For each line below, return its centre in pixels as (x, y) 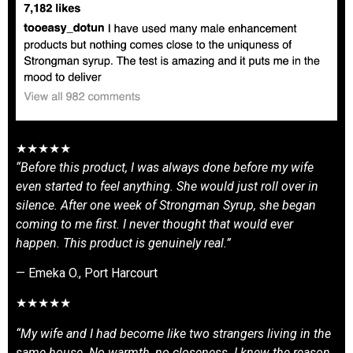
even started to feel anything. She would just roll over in (167, 186)
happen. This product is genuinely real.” (123, 243)
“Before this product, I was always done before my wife (165, 167)
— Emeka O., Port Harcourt (88, 273)
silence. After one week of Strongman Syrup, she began (166, 205)
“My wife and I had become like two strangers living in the (173, 333)
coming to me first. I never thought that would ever (154, 224)
